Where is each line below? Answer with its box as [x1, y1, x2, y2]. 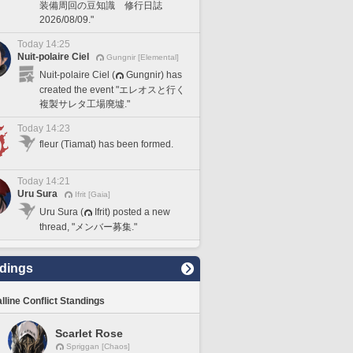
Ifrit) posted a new [95, 206, 170, 217]
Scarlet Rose [55, 327, 123, 340]
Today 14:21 [17, 176, 70, 187]
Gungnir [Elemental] [106, 53, 179, 61]
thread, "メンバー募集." [39, 221, 137, 232]
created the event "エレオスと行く [39, 84, 185, 95]
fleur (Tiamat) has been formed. [39, 139, 173, 150]
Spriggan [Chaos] [66, 342, 130, 351]
